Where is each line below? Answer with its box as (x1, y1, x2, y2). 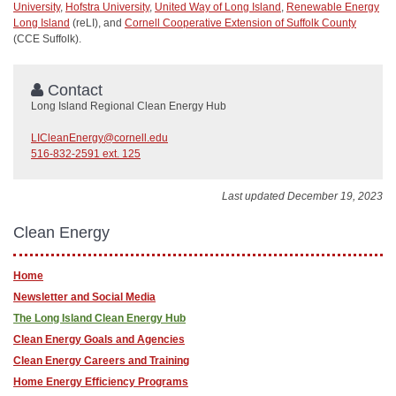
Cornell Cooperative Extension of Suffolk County (125, 17, 356, 30)
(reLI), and (70, 17, 125, 30)
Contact (43, 81, 103, 100)
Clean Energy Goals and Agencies (13, 332, 185, 346)
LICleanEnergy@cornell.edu (31, 132, 168, 145)
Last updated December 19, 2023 (222, 190, 383, 203)
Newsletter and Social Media (13, 290, 156, 303)
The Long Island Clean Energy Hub (13, 311, 186, 324)
